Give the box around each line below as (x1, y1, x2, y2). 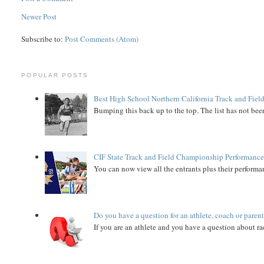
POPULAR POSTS (21, 72, 88, 79)
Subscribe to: (21, 34, 65, 45)
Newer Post (21, 11, 57, 22)
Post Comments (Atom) (65, 34, 139, 45)
